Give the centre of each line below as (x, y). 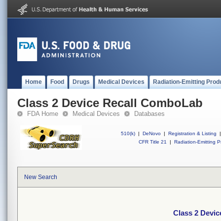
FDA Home (43, 114)
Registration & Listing (192, 133)
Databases (149, 114)
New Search (41, 177)
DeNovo (152, 133)
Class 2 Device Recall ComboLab (110, 103)
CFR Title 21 (153, 142)
